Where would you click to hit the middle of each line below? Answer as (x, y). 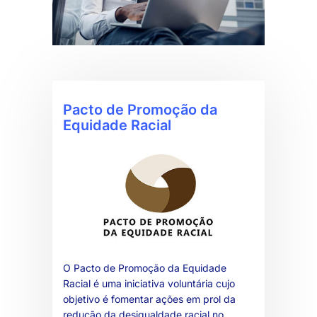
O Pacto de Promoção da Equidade (145, 268)
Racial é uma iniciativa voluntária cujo (149, 284)
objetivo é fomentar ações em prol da (149, 299)
